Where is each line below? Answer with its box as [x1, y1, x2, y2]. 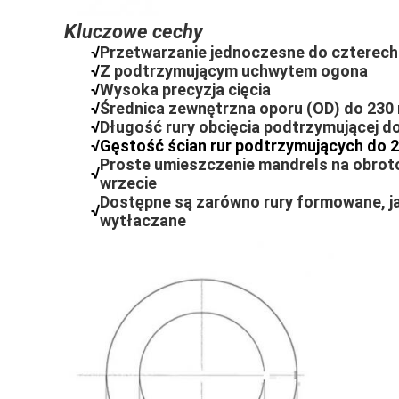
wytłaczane [100, 211, 186, 230]
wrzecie [100, 174, 157, 192]
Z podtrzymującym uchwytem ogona [100, 61, 368, 80]
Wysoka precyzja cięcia [100, 80, 271, 99]
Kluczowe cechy [64, 20, 203, 43]
